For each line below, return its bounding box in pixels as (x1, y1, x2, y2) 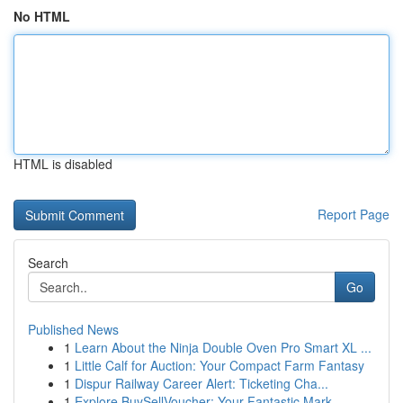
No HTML (13, 7, 70, 25)
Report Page (318, 205, 390, 223)
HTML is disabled (13, 155, 112, 173)
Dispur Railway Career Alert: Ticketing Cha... (75, 374, 328, 392)
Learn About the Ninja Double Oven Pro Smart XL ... (75, 338, 372, 356)
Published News (28, 320, 119, 338)
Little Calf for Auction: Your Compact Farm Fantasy (75, 356, 364, 374)
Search (28, 254, 68, 272)
